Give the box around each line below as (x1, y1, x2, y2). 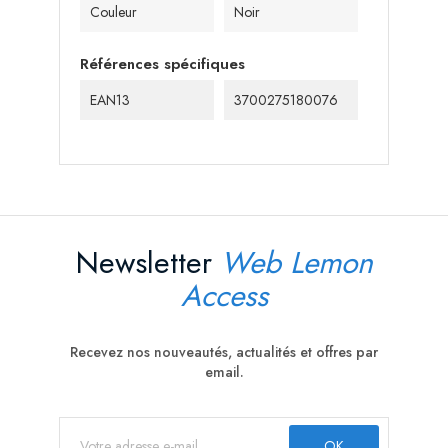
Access (180, 274, 268, 318)
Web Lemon (220, 241, 373, 285)
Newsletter (75, 241, 221, 285)
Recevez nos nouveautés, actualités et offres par (70, 342, 378, 363)
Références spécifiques (80, 53, 245, 76)
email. (204, 362, 244, 383)
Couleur (90, 2, 137, 23)
